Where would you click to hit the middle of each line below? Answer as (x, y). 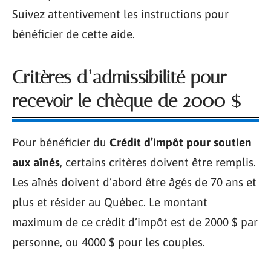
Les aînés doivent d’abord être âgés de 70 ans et (134, 182)
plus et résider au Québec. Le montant (110, 202)
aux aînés (36, 162)
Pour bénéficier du (61, 142)
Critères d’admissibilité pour (119, 77)
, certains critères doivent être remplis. (158, 162)
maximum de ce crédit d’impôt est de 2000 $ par (135, 222)
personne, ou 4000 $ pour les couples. (109, 242)
